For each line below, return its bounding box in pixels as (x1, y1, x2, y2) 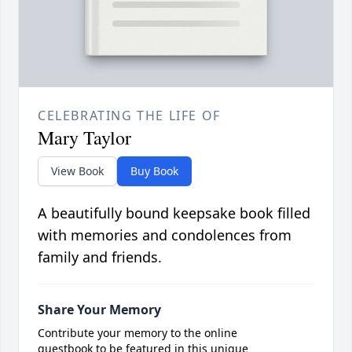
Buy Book (130, 163, 178, 179)
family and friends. (38, 247, 162, 267)
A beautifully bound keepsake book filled (38, 203, 310, 223)
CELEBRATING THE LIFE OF (38, 107, 221, 125)
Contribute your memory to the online (38, 325, 237, 341)
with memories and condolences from (38, 225, 291, 245)
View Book (51, 163, 104, 179)
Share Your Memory (38, 301, 161, 319)
